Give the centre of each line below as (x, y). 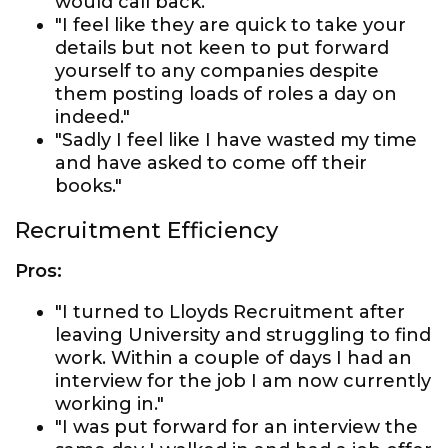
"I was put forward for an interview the (236, 427)
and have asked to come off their (211, 163)
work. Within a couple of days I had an (233, 358)
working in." (109, 404)
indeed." (92, 117)
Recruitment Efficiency (146, 230)
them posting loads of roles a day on (226, 94)
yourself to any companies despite (217, 71)
